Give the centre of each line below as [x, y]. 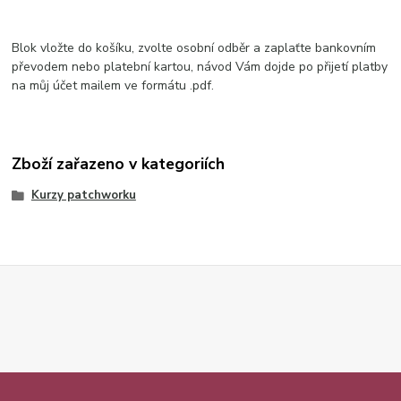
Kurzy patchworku [83, 195]
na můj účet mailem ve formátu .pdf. [113, 85]
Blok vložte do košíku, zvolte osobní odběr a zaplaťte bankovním [194, 48]
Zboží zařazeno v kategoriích [119, 163]
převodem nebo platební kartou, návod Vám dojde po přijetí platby [200, 67]
